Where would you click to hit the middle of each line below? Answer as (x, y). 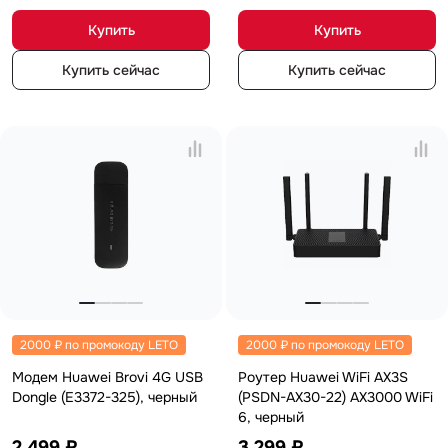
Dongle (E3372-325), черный (104, 397)
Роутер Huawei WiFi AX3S (323, 377)
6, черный (271, 417)
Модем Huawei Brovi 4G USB (107, 377)
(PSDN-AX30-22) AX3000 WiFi (335, 397)
